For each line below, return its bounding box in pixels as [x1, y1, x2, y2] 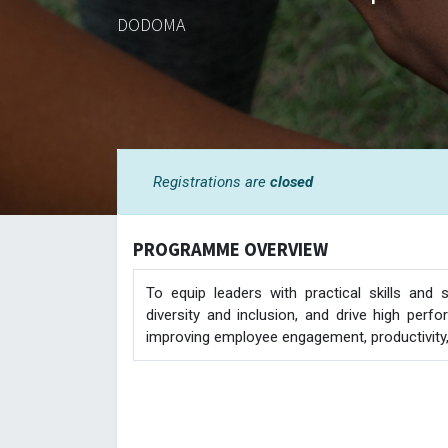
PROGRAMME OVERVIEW [133, 237, 328, 261]
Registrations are [153, 172, 270, 191]
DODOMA [117, 12, 185, 36]
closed [270, 172, 313, 191]
